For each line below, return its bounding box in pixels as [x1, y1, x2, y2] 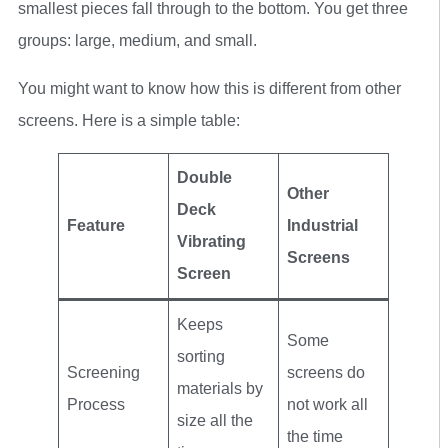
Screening [67, 363, 140, 381]
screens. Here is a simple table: [18, 111, 240, 129]
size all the [177, 411, 253, 429]
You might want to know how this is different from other [18, 79, 401, 97]
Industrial [287, 216, 358, 234]
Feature [67, 216, 125, 234]
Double [177, 168, 232, 186]
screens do [287, 363, 365, 381]
